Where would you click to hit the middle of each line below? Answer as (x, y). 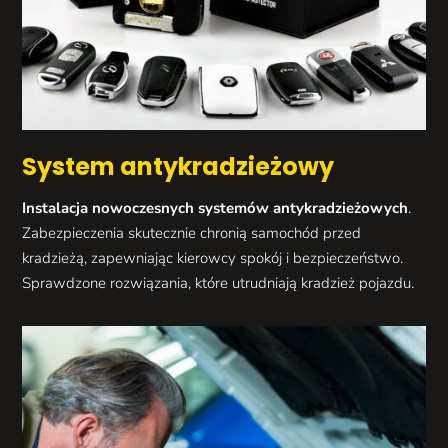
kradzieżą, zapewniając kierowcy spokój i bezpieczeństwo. (213, 258)
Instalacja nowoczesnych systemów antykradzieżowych (215, 208)
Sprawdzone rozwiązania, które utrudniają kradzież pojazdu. (218, 283)
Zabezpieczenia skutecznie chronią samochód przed (192, 233)
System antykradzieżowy (178, 167)
